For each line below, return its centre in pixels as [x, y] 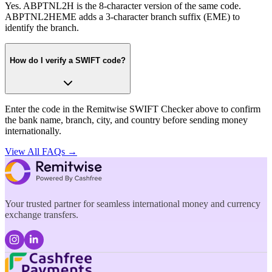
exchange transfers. [42, 214]
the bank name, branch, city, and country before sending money [126, 120]
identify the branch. [42, 28]
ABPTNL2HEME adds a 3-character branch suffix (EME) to [122, 17]
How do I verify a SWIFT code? [68, 60]
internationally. [33, 131]
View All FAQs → [41, 151]
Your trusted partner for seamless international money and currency [133, 203]
